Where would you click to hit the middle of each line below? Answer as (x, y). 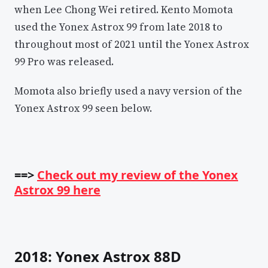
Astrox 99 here (57, 190)
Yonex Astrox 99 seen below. (83, 108)
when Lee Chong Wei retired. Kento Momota (124, 10)
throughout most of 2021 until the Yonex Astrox (132, 45)
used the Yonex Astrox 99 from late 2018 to (118, 27)
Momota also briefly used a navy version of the (128, 91)
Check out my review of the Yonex (138, 175)
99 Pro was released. (64, 62)
